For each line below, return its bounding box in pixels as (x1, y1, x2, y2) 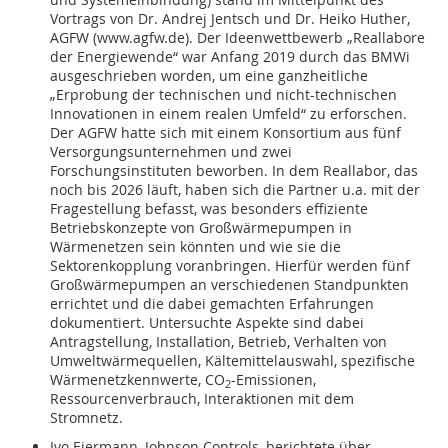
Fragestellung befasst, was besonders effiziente (50, 199, 368, 219)
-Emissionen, (231, 370, 316, 390)
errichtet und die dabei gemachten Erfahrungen (50, 294, 374, 314)
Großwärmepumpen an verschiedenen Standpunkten (50, 275, 409, 295)
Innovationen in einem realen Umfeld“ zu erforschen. (50, 104, 407, 124)
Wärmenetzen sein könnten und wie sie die (50, 237, 341, 257)
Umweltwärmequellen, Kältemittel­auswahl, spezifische (50, 351, 415, 371)
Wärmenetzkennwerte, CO (50, 370, 225, 390)
